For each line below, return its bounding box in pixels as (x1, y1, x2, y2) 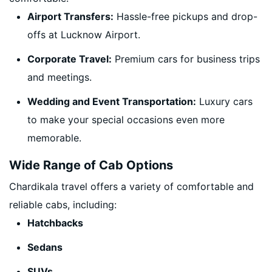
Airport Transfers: (27, 10, 114, 22)
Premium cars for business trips (112, 53, 260, 65)
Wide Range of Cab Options (9, 158, 173, 172)
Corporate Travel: (27, 53, 112, 65)
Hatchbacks (27, 217, 83, 229)
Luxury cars (196, 95, 253, 107)
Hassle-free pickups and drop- (114, 10, 257, 22)
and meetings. (27, 71, 92, 83)
